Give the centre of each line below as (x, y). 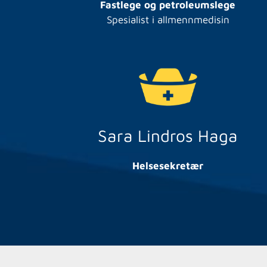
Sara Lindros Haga (168, 135)
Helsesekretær (168, 165)
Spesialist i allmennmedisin (168, 19)
